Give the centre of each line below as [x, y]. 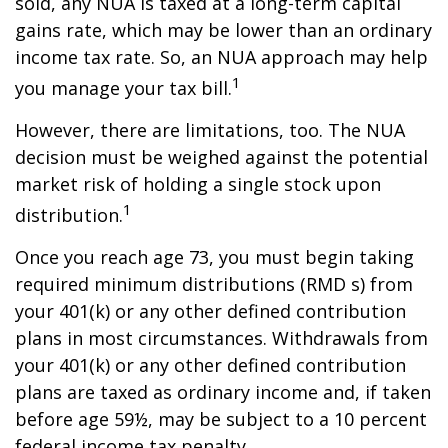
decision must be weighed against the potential [221, 157]
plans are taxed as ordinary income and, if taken [223, 392]
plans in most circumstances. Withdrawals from [221, 338]
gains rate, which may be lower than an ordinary [223, 30]
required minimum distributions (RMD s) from [214, 284]
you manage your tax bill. [123, 88]
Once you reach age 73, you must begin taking [214, 257]
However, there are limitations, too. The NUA [210, 130]
